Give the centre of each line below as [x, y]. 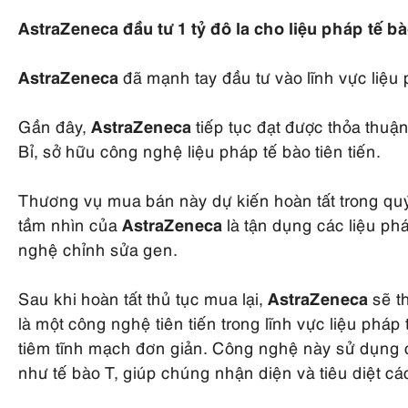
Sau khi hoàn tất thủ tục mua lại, [143, 297]
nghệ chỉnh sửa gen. [98, 248]
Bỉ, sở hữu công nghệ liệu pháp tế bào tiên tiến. [199, 149]
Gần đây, [55, 125]
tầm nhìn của [70, 223]
